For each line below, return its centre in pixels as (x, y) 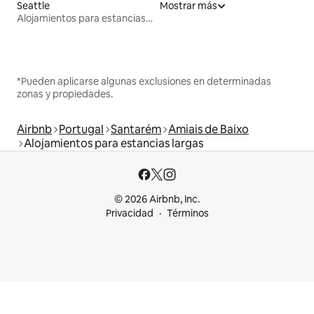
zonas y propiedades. (65, 94)
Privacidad (129, 213)
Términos (187, 213)
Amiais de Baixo (209, 130)
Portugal (81, 130)
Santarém (136, 130)
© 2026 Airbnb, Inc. (157, 199)
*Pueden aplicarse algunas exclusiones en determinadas (144, 82)
